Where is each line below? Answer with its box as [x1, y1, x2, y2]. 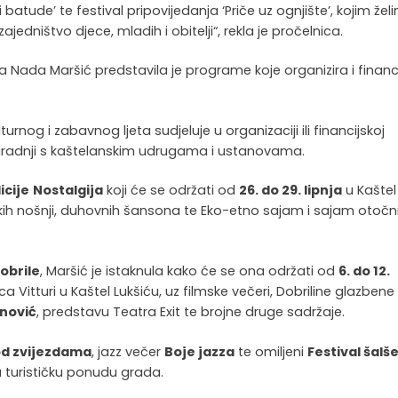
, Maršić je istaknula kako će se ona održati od [40, 261, 339, 280]
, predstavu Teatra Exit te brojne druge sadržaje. [36, 302, 346, 321]
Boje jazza [164, 342, 235, 361]
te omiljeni [235, 342, 308, 361]
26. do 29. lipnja [239, 181, 343, 200]
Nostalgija [33, 181, 104, 200]
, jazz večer [92, 342, 165, 361]
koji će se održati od [103, 181, 240, 200]
